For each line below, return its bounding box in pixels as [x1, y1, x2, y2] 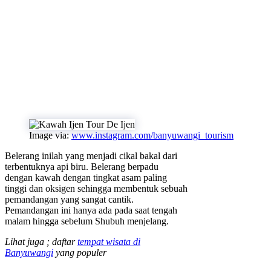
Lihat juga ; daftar [5, 237, 77, 247]
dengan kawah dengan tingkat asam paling [5, 172, 167, 183]
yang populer [53, 247, 106, 258]
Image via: [29, 130, 71, 141]
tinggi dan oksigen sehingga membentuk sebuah [5, 183, 188, 194]
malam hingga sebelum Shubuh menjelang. [5, 216, 169, 227]
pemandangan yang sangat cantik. [5, 194, 134, 205]
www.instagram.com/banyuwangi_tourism [71, 130, 233, 141]
